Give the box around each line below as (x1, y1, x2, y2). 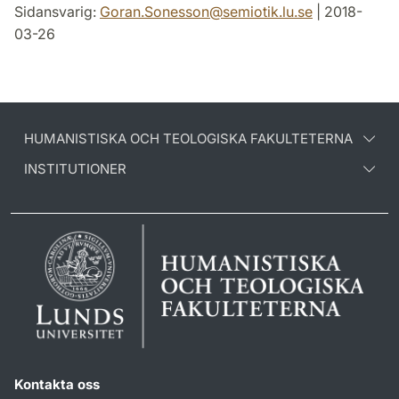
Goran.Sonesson (100, 3, 209, 21)
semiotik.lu (223, 3, 294, 21)
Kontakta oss (14, 376, 100, 394)
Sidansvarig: (14, 3, 100, 21)
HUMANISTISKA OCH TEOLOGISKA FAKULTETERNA (24, 130, 353, 148)
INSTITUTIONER (24, 160, 126, 178)
